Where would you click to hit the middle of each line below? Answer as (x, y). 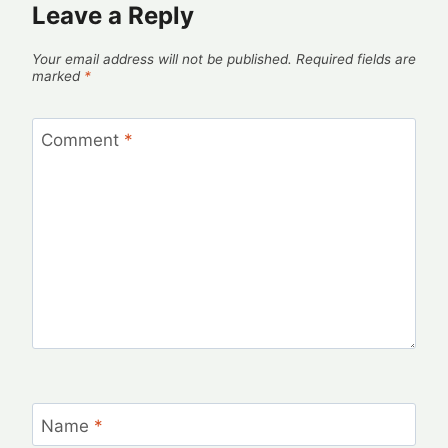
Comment (82, 139)
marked (58, 76)
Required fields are (356, 59)
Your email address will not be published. (162, 59)
